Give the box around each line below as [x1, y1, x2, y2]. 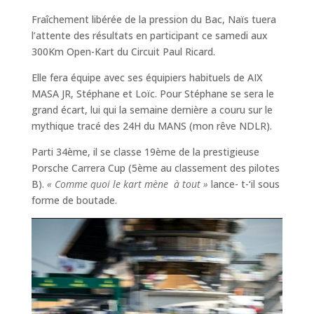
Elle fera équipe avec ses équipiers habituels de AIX [31, 70, 262, 84]
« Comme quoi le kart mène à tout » [46, 177, 208, 191]
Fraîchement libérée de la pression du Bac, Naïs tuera [31, 12, 276, 26]
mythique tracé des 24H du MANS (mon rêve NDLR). [31, 118, 272, 132]
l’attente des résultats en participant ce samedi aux [31, 28, 268, 42]
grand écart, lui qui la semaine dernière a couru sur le [31, 102, 273, 116]
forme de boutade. [31, 193, 117, 207]
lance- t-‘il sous [207, 177, 280, 191]
